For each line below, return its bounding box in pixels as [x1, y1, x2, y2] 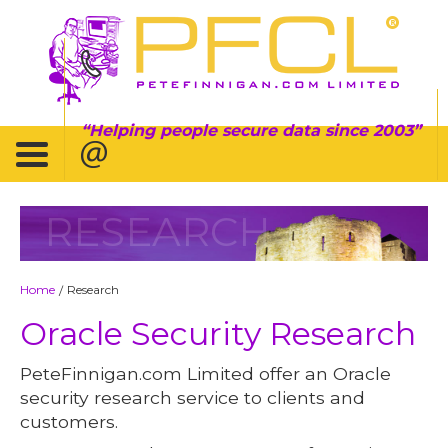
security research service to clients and [20, 386, 366, 408]
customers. [20, 410, 119, 432]
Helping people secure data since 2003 [89, 120, 413, 140]
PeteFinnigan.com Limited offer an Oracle [20, 362, 392, 384]
